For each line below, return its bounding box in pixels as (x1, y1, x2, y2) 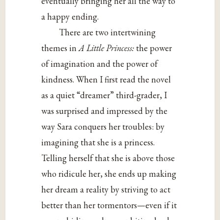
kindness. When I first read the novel (41, 74, 171, 85)
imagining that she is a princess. (41, 137, 155, 148)
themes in (41, 42, 79, 54)
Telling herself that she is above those (41, 152, 175, 164)
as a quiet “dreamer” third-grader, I (41, 89, 167, 101)
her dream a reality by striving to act (41, 184, 171, 195)
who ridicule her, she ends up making (41, 168, 177, 180)
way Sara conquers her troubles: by (41, 121, 165, 133)
